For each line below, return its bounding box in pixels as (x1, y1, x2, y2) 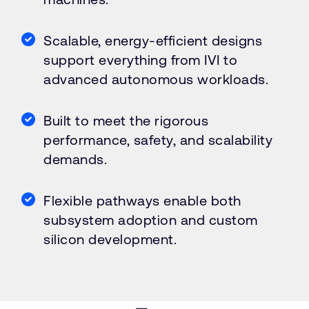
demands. (43, 151, 107, 167)
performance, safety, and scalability (43, 132, 272, 148)
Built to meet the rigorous (43, 112, 208, 128)
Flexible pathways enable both (43, 192, 241, 208)
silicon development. (43, 231, 177, 247)
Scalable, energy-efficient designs (43, 32, 262, 48)
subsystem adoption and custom (43, 212, 258, 228)
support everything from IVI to (43, 52, 237, 68)
